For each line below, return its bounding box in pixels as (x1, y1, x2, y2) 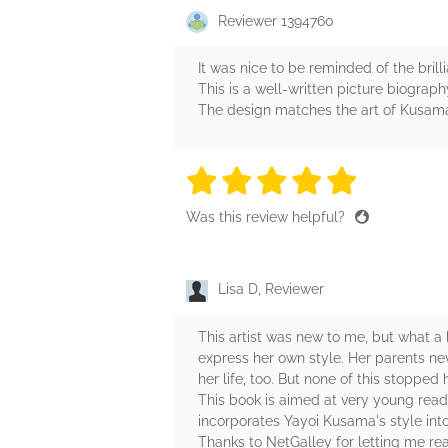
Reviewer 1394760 (218, 13, 334, 29)
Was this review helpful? (186, 209, 349, 226)
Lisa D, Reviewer (218, 281, 324, 298)
